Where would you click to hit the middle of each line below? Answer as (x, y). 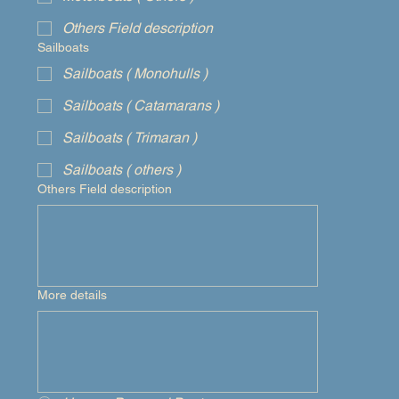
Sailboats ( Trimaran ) (130, 138)
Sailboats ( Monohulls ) (135, 73)
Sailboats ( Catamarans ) (141, 106)
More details (72, 295)
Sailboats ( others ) (153, 170)
